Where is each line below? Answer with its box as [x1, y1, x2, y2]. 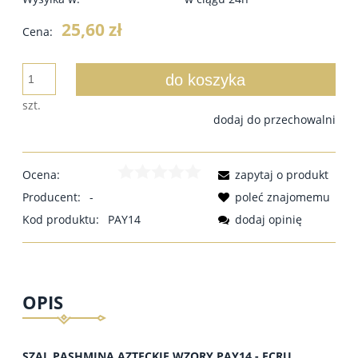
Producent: [22, 189, 84, 205]
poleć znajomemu [235, 189, 330, 205]
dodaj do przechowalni [213, 111, 336, 127]
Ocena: [22, 166, 60, 182]
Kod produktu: [22, 211, 99, 227]
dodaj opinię [235, 211, 302, 227]
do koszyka [165, 70, 246, 89]
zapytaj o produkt [235, 166, 328, 182]
